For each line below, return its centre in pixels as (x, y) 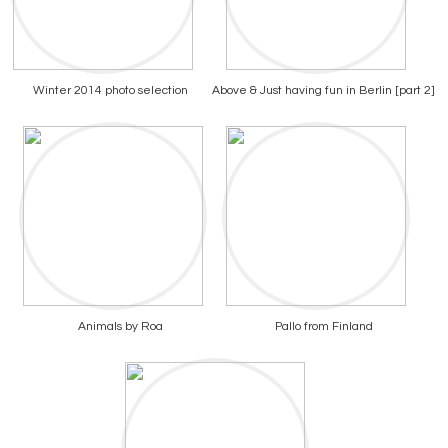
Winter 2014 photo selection (110, 90)
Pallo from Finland (323, 326)
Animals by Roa (120, 326)
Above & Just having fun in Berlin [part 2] (323, 90)
